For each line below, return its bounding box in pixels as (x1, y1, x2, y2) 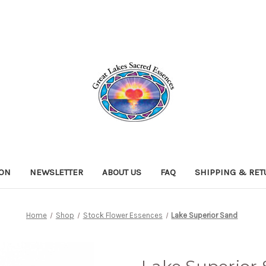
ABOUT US (102, 166, 142, 178)
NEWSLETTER (30, 166, 84, 178)
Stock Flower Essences (83, 210, 163, 220)
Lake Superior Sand (171, 210, 238, 220)
